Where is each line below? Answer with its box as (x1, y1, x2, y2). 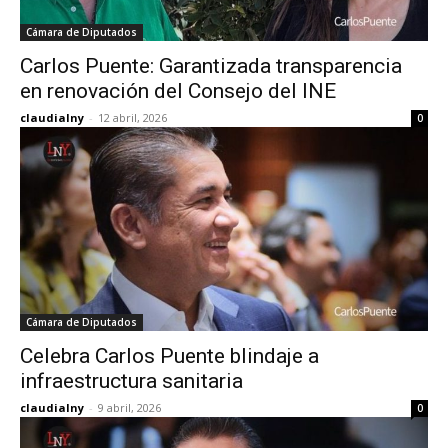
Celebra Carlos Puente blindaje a (20, 344, 319, 368)
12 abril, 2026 (98, 110, 167, 125)
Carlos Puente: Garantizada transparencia (20, 54, 402, 78)
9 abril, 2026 (98, 400, 161, 415)
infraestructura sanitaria (20, 369, 243, 393)
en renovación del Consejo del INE (20, 79, 336, 103)
